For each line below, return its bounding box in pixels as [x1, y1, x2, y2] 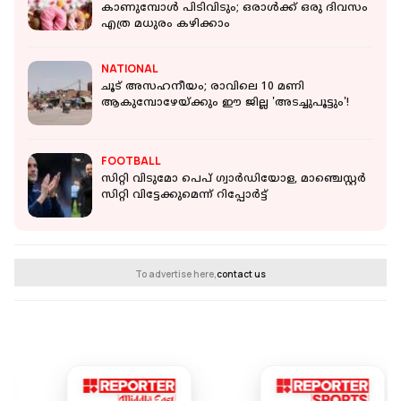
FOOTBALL [101, 153, 161, 169]
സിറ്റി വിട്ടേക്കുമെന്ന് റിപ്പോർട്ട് [101, 189, 268, 203]
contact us [217, 268, 266, 281]
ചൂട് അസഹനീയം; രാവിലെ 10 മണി [101, 81, 304, 95]
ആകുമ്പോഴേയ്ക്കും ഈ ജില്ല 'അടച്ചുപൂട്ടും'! [101, 97, 349, 111]
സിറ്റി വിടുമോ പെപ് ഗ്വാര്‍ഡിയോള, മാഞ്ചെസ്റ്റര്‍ [101, 173, 366, 187]
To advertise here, [135, 268, 217, 281]
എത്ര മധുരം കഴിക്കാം [101, 18, 230, 32]
